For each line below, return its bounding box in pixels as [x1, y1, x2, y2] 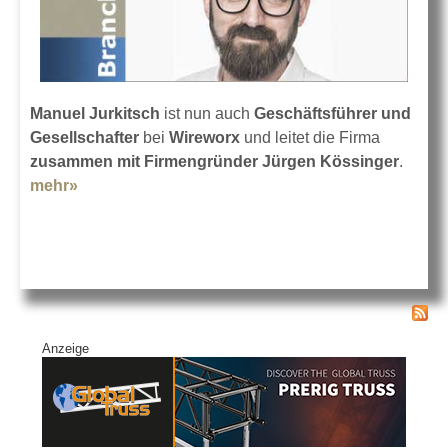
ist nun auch [160, 104, 250, 122]
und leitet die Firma [240, 128, 380, 146]
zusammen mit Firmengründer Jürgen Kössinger [30, 152, 399, 170]
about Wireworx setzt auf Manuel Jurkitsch [78, 176, 399, 194]
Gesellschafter [30, 128, 139, 146]
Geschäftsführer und [250, 104, 411, 122]
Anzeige [42, 341, 89, 357]
